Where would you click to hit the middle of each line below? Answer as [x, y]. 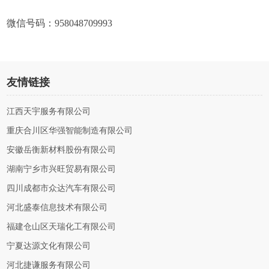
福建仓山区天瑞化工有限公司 [62, 227]
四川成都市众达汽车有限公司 [62, 188]
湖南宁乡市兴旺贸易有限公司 [62, 169]
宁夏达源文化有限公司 [49, 246]
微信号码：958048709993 [60, 23]
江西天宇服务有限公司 [49, 111]
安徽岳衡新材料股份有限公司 [62, 150]
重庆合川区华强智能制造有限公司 [70, 131]
